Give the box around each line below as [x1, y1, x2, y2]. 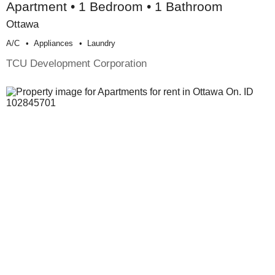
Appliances [34, 39, 73, 48]
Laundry [87, 39, 115, 48]
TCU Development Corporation [6, 57, 147, 70]
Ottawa [6, 18, 39, 31]
